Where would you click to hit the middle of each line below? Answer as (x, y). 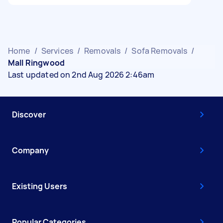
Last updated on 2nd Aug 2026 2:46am (81, 74)
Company (30, 150)
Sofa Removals (160, 51)
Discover (29, 114)
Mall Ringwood (36, 62)
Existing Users (40, 186)
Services (57, 51)
